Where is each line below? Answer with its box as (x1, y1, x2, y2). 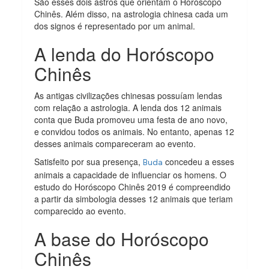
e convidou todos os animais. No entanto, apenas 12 (34, 125, 235, 138)
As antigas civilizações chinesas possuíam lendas (34, 89, 223, 101)
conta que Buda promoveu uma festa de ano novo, (34, 113, 228, 125)
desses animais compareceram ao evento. (34, 137, 196, 150)
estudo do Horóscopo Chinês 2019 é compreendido (34, 180, 231, 193)
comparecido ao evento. (34, 204, 127, 217)
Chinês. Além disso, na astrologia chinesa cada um (34, 7, 229, 20)
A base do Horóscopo (34, 225, 210, 252)
